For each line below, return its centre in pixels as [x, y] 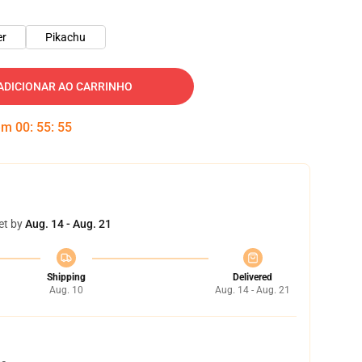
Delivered [253, 277]
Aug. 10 [66, 290]
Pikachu [65, 37]
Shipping [66, 277]
